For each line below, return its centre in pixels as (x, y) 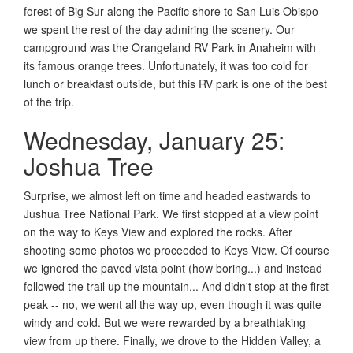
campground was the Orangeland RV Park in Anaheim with (170, 47)
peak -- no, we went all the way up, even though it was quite (173, 304)
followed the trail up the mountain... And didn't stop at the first (176, 286)
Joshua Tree (89, 165)
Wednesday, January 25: (154, 139)
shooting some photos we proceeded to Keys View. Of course (176, 249)
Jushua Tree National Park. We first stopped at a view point (171, 213)
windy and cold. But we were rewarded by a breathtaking (165, 322)
